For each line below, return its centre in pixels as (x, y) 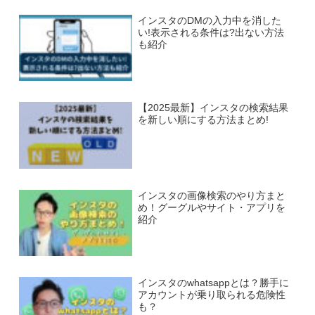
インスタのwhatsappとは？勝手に (213, 283)
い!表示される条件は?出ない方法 (211, 32)
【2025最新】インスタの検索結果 (213, 108)
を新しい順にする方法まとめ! (203, 120)
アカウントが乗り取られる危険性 (211, 295)
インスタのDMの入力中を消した (209, 20)
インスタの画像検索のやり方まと (211, 195)
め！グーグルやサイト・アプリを (211, 207)
